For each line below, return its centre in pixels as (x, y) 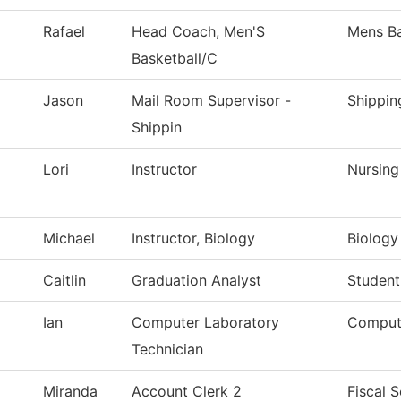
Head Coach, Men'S (198, 32)
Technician (167, 350)
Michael (69, 239)
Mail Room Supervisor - (211, 101)
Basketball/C (175, 59)
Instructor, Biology (193, 239)
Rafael (64, 32)
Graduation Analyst (196, 281)
